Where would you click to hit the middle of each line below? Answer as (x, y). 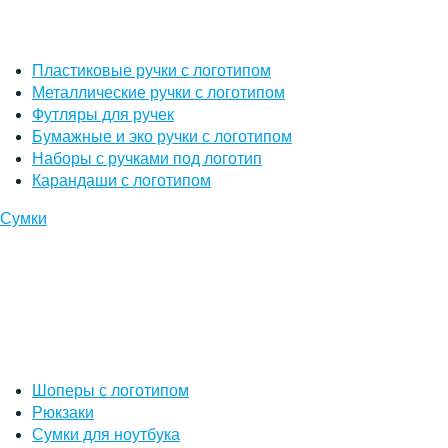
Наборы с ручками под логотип (147, 158)
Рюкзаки (63, 412)
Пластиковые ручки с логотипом (151, 70)
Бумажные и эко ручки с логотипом (162, 136)
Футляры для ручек (103, 114)
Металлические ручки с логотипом (158, 92)
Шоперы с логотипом (110, 390)
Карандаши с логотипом (121, 180)
